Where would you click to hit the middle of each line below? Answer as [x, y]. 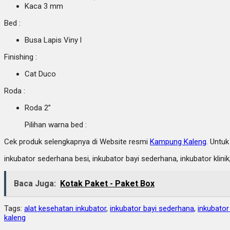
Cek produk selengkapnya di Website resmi [77, 141]
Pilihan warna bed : [57, 124]
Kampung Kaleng [178, 141]
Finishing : [21, 57]
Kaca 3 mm [44, 6]
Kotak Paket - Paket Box [107, 183]
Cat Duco [40, 74]
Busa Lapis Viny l [53, 40]
